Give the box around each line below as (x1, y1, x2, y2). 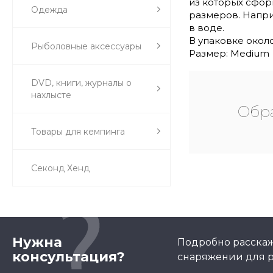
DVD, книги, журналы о (31, 77, 132, 88)
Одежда (31, 4, 68, 15)
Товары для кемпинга (31, 126, 125, 137)
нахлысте (31, 89, 71, 101)
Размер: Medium (189, 47, 269, 59)
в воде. (189, 21, 224, 34)
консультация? (12, 249, 125, 265)
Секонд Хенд (31, 162, 90, 174)
